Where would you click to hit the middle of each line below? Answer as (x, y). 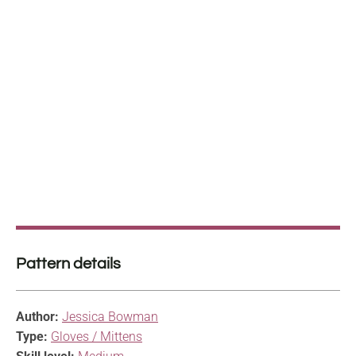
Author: (37, 316)
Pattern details (68, 263)
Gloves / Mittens (97, 336)
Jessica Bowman (110, 316)
